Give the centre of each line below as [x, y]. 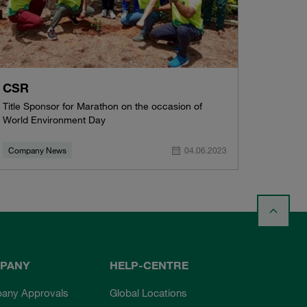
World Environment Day [54, 120]
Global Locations [149, 292]
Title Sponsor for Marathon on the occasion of [102, 107]
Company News [37, 150]
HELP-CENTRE [149, 265]
